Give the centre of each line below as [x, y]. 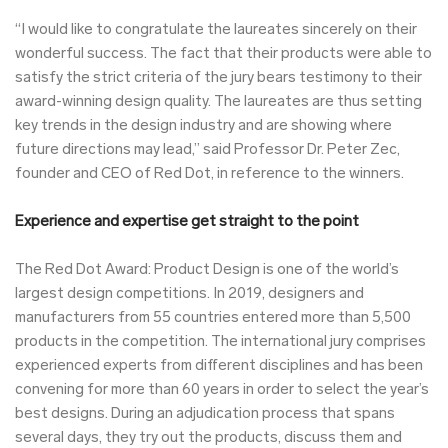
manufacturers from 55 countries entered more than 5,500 [213, 318]
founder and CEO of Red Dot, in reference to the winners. [209, 174]
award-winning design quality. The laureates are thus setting [218, 102]
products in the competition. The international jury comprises [220, 342]
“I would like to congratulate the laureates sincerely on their [216, 30]
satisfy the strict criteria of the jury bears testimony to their [218, 78]
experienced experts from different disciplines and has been [219, 366]
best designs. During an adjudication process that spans [205, 414]
